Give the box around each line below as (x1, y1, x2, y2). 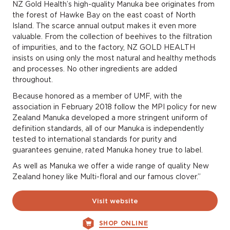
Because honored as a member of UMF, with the (12, 91, 182, 100)
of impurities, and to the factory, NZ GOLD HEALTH (12, 43, 195, 52)
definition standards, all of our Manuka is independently (12, 124, 204, 132)
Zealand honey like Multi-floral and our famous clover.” (12, 172, 201, 181)
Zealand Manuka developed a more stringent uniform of (12, 113, 208, 122)
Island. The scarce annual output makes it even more (12, 22, 197, 30)
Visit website (92, 197, 138, 205)
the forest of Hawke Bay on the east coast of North (12, 11, 196, 20)
